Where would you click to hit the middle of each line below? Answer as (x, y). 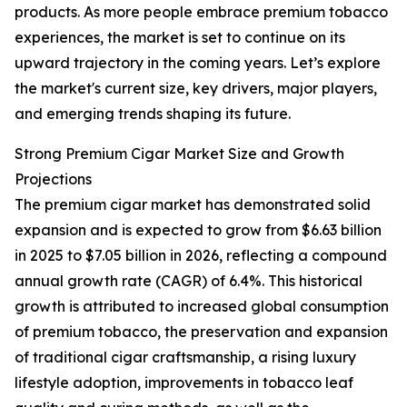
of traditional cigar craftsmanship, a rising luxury (185, 357)
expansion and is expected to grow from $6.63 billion (198, 230)
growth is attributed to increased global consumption (202, 307)
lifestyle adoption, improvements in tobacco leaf (184, 383)
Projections (53, 179)
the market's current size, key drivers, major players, (196, 89)
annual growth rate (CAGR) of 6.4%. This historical (189, 281)
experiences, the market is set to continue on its (180, 38)
